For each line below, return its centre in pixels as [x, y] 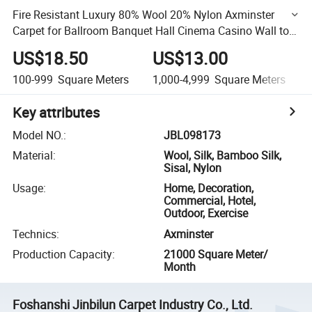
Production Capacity [63, 255]
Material [33, 156]
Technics [35, 234]
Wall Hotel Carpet [55, 46]
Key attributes [56, 112]
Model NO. [38, 135]
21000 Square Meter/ [216, 255]
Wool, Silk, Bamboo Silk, [223, 156]
